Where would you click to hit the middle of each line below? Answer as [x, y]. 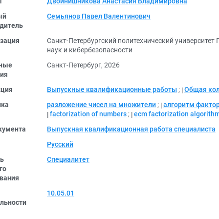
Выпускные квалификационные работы [112, 89]
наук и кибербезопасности [90, 50]
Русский [60, 144]
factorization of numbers [88, 114]
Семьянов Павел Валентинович [99, 16]
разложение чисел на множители [101, 105]
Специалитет [68, 159]
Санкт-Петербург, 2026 [83, 65]
